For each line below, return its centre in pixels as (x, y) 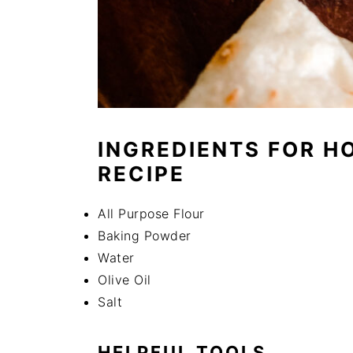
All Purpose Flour (151, 214)
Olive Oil (124, 280)
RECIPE (141, 174)
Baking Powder (145, 236)
